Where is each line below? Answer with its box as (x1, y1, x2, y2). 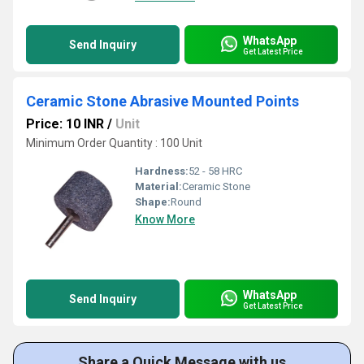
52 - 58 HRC (188, 165, 242, 177)
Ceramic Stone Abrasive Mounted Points (26, 93, 299, 110)
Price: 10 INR (26, 116, 104, 132)
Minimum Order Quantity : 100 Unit (26, 136, 202, 149)
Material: (135, 180, 182, 193)
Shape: (135, 196, 171, 208)
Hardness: (135, 165, 188, 177)
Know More (135, 213, 195, 226)
